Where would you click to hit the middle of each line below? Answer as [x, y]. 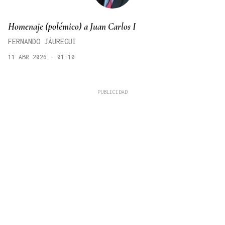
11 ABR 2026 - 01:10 [41, 57]
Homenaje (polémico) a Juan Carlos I [72, 27]
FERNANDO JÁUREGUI [42, 42]
